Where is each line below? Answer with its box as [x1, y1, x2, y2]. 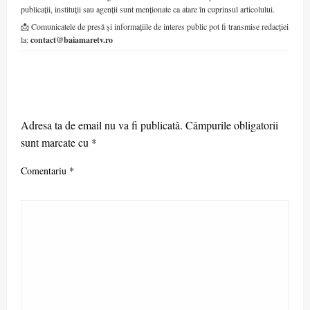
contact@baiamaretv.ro [30, 33, 113, 46]
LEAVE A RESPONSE [21, 91, 144, 110]
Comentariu [21, 163, 69, 177]
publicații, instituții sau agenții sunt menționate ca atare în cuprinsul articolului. [21, 3, 275, 15]
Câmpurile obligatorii [185, 117, 278, 132]
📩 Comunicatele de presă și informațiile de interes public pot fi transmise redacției [21, 20, 289, 32]
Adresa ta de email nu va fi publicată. [21, 117, 183, 132]
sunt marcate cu [21, 134, 91, 149]
